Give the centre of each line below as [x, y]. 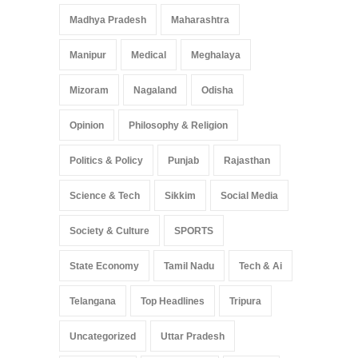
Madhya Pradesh [108, 20]
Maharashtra [200, 20]
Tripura [245, 302]
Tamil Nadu [189, 267]
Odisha [217, 91]
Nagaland [155, 91]
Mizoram [89, 91]
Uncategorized [103, 337]
